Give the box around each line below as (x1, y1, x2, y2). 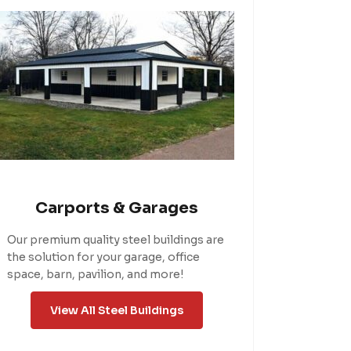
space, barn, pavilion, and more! (7, 266, 184, 281)
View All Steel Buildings (50, 302, 184, 317)
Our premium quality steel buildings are (7, 232, 225, 247)
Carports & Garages (35, 197, 199, 218)
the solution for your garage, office (7, 249, 201, 264)
